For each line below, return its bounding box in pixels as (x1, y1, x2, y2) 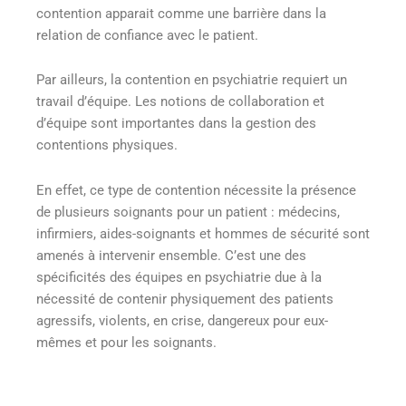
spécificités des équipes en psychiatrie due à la (36, 268, 322, 285)
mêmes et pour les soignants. (36, 333, 217, 351)
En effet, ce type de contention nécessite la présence (36, 181, 356, 198)
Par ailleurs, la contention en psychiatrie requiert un (36, 72, 347, 89)
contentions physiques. (36, 137, 178, 154)
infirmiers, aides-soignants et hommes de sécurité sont (36, 225, 370, 242)
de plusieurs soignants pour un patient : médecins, (36, 203, 340, 220)
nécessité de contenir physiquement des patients (36, 290, 333, 307)
